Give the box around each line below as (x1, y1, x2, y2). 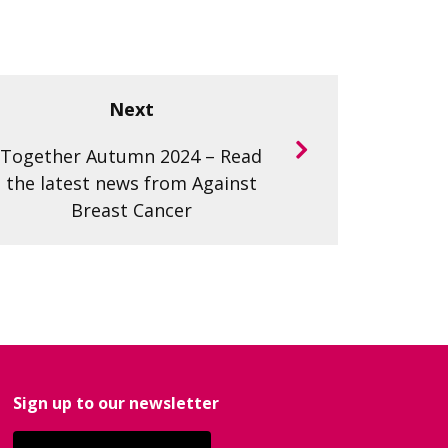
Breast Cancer (70, 198, 192, 223)
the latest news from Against (5, 171, 257, 196)
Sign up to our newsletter (12, 392, 219, 415)
